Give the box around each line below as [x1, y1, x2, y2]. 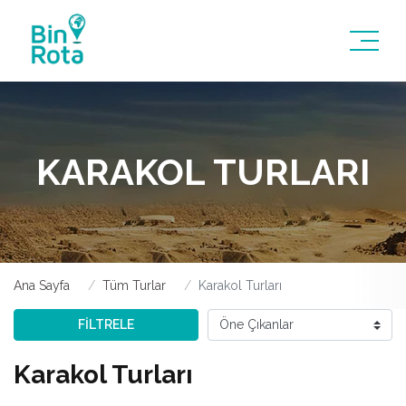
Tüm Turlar [102, 278, 166, 293]
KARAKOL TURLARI [36, 150, 370, 193]
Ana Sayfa [14, 278, 70, 293]
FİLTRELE [78, 317, 134, 332]
